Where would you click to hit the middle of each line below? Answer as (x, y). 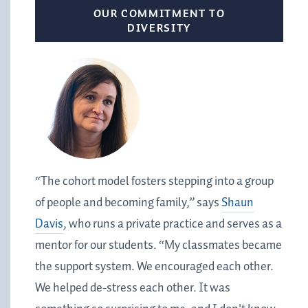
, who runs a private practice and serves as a (173, 224)
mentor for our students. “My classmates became (158, 245)
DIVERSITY (159, 29)
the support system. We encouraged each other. (154, 266)
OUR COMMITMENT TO (159, 14)
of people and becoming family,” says (128, 202)
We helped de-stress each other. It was (133, 288)
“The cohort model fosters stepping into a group (154, 181)
